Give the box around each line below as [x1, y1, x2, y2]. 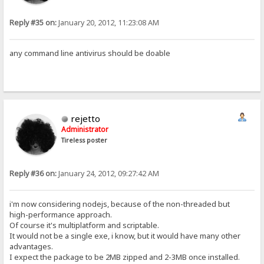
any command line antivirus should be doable [9, 47, 171, 58]
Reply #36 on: [9, 169, 57, 179]
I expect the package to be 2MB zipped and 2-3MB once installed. [9, 251, 240, 262]
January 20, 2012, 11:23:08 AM [57, 18, 160, 28]
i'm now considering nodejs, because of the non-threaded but [9, 198, 230, 209]
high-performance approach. [9, 209, 113, 220]
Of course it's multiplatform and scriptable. [9, 219, 160, 230]
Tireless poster [61, 136, 108, 145]
